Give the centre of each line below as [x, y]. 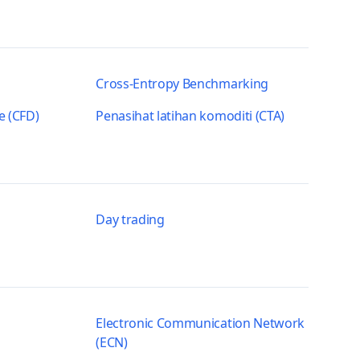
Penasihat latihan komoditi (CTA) [190, 116]
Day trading [130, 219]
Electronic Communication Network [200, 323]
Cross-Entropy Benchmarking [182, 84]
